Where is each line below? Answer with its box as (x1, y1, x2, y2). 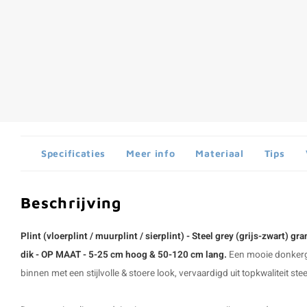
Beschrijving (21, 193, 122, 212)
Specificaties (41, 147, 106, 159)
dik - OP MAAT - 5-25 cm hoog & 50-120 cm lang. (21, 248, 229, 262)
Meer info (126, 147, 175, 159)
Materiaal (195, 147, 244, 159)
